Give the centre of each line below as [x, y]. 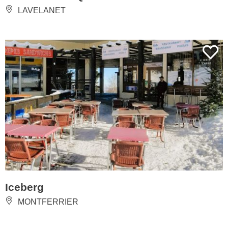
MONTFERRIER [47, 202]
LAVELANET [41, 10]
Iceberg [24, 187]
